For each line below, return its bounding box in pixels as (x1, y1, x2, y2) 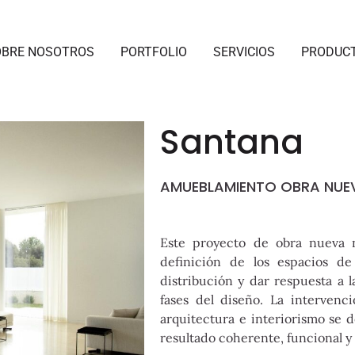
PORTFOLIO (120, 44, 187, 59)
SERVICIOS (212, 44, 275, 59)
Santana (160, 119, 303, 166)
